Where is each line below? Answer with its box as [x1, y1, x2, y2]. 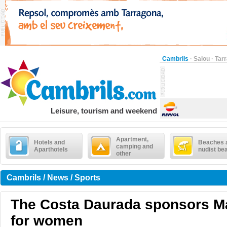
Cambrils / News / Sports [7, 173, 100, 182]
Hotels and [34, 139, 65, 146]
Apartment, [116, 136, 148, 143]
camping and [116, 143, 153, 150]
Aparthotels [34, 146, 68, 153]
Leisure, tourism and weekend [51, 106, 157, 115]
